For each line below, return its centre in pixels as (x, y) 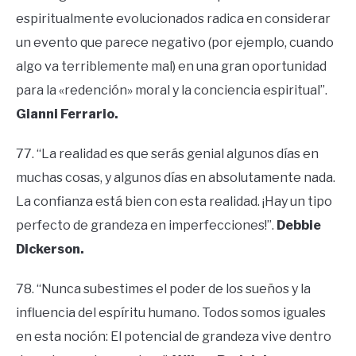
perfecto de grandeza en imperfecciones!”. (146, 226)
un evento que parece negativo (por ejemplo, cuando (175, 43)
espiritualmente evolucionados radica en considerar (173, 19)
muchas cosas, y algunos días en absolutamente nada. (176, 178)
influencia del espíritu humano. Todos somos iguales (171, 313)
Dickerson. (50, 250)
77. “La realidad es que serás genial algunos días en (167, 154)
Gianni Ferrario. (67, 114)
